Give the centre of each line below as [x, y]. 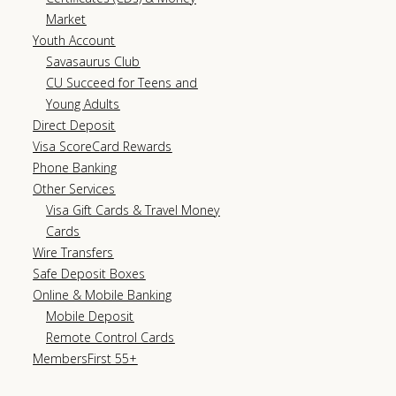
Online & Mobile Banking [103, 294]
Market [66, 19]
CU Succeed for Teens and [122, 82]
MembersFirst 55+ [85, 358]
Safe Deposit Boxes [89, 273]
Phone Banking [75, 167]
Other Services [74, 188]
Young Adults [83, 103]
